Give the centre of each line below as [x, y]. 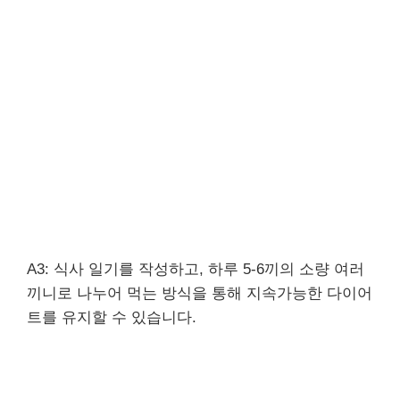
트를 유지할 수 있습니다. [112, 317]
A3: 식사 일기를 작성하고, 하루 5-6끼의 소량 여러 [196, 269]
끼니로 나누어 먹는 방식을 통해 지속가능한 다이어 [200, 293]
